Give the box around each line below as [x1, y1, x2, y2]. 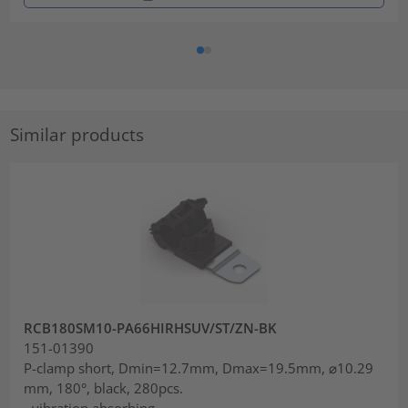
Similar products [10, 122, 145, 146]
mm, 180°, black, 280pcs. [24, 379, 184, 398]
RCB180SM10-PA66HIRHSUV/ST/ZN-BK [24, 319, 278, 338]
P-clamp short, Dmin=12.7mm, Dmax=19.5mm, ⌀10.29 [24, 359, 374, 378]
